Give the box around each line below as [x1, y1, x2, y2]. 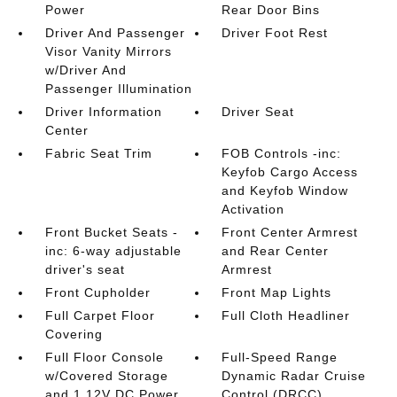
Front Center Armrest [222, 225, 359, 240]
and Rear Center [222, 244, 330, 259]
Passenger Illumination [44, 82, 192, 97]
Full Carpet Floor [44, 308, 155, 323]
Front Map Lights [222, 285, 332, 300]
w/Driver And [44, 63, 127, 78]
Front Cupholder [44, 285, 151, 300]
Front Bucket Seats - [44, 225, 178, 240]
